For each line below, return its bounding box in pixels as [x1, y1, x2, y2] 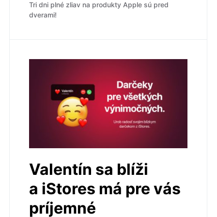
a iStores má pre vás [29, 179, 181, 199]
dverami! [29, 11, 57, 19]
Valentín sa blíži [29, 160, 148, 179]
